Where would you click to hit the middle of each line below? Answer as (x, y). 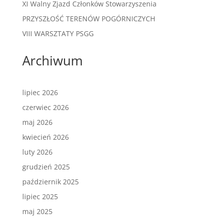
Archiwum (52, 60)
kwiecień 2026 (45, 137)
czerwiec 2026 (45, 107)
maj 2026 (37, 122)
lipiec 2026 (40, 92)
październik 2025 (50, 182)
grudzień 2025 (46, 167)
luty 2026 (37, 152)
